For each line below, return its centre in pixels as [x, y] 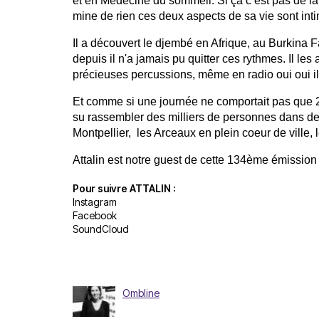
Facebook [95, 215]
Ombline [141, 293]
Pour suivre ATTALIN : [124, 188]
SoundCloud [101, 229]
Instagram [95, 202]
